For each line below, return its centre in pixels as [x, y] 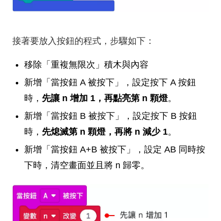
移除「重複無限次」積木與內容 [86, 65]
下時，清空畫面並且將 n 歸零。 [87, 166]
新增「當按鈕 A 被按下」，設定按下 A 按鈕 [110, 83]
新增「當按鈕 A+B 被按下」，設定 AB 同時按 [115, 150]
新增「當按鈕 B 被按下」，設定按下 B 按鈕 [110, 116]
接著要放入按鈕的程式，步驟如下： [83, 41]
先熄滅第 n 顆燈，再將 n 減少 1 [105, 132]
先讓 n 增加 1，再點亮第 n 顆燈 [105, 98]
